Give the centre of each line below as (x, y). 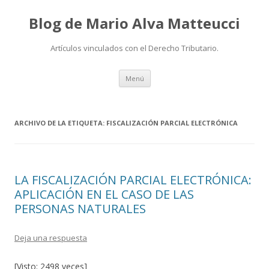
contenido (170, 90)
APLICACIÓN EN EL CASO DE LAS (104, 194)
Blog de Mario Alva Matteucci (134, 23)
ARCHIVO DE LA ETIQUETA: (60, 123)
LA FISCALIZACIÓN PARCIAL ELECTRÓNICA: (133, 180)
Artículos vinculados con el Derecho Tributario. (134, 48)
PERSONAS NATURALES (80, 209)
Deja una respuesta (51, 238)
